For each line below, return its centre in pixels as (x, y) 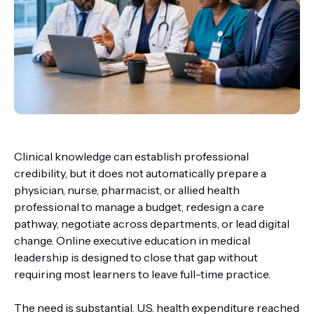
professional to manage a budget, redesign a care (139, 207)
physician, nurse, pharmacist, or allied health (127, 190)
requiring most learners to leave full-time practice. (142, 274)
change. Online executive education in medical (132, 240)
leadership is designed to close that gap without (136, 257)
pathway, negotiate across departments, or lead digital (152, 224)
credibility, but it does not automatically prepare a (140, 173)
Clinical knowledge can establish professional (131, 156)
